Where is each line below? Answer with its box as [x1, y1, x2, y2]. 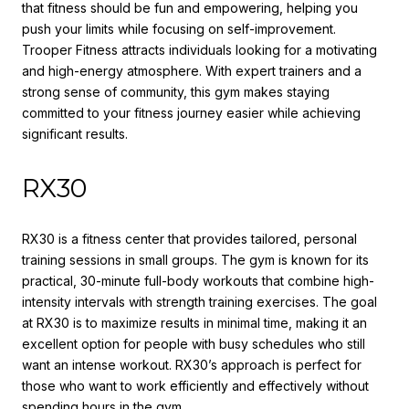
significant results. [22, 125, 128, 142]
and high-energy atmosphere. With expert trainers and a [22, 62, 362, 79]
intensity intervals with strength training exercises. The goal [22, 294, 377, 310]
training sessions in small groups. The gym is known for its [22, 252, 369, 268]
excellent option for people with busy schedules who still [22, 336, 365, 352]
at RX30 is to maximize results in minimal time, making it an [22, 315, 367, 331]
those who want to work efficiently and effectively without [22, 378, 369, 394]
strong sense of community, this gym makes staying [22, 83, 330, 100]
